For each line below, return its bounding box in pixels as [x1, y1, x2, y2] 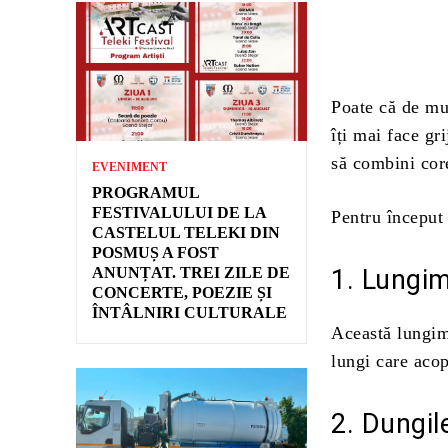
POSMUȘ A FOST [92, 244, 219, 262]
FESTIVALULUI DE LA [92, 204, 267, 222]
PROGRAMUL [92, 184, 200, 202]
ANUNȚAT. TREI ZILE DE [92, 264, 290, 282]
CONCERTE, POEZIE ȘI [92, 284, 272, 302]
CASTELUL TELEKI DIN [92, 224, 280, 242]
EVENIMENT [92, 160, 167, 175]
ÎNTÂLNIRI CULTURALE [92, 304, 287, 322]
